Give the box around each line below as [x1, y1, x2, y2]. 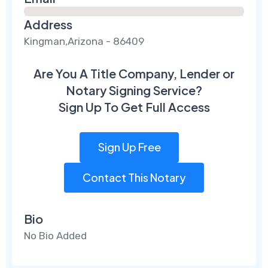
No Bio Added [24, 230, 87, 242]
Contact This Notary [82, 170, 186, 184]
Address [24, 16, 73, 32]
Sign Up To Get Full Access [58, 99, 210, 114]
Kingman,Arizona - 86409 [24, 35, 145, 47]
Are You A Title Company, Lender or [33, 65, 234, 81]
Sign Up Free [98, 140, 161, 154]
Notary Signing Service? [66, 82, 202, 98]
